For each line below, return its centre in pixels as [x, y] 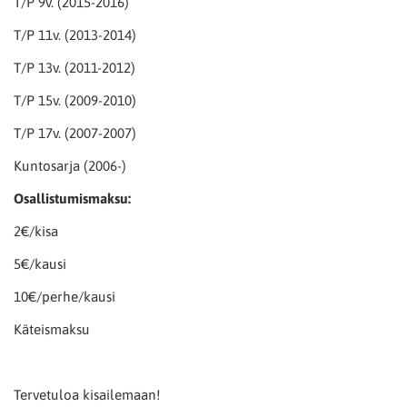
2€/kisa [36, 231]
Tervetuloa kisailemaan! [87, 394]
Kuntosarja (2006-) [70, 165]
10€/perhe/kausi [65, 296]
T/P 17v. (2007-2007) [75, 133]
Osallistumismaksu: [72, 198]
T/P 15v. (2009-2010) [75, 100]
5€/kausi [40, 263]
